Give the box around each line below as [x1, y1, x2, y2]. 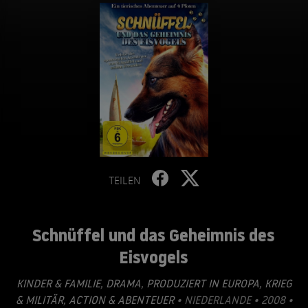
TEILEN [109, 173, 140, 187]
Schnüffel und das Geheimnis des [32, 223, 274, 247]
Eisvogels [118, 245, 188, 269]
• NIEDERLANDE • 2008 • [173, 293, 293, 307]
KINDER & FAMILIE [16, 276, 100, 290]
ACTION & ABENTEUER [65, 293, 174, 307]
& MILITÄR [15, 293, 63, 307]
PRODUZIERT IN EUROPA [143, 276, 259, 290]
